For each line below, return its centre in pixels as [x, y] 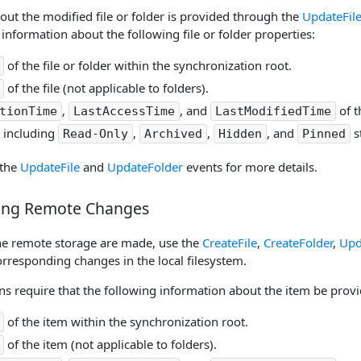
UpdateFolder [145, 166]
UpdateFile [50, 166]
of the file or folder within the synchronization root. [148, 65]
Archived [173, 133]
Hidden [240, 133]
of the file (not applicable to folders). [106, 87]
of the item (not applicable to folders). [110, 344]
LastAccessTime [124, 111]
